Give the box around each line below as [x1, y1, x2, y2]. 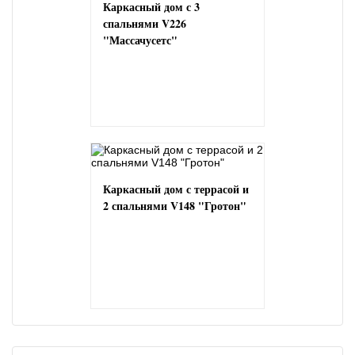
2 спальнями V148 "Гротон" [103, 197, 246, 214]
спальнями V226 [103, 15, 186, 32]
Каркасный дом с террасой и [103, 181, 249, 197]
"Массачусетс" [103, 32, 177, 48]
